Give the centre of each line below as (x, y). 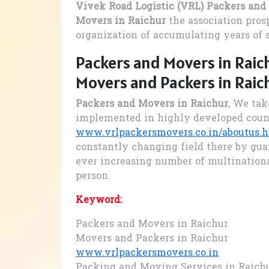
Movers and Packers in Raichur (152, 239)
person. (93, 177)
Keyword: (99, 201)
